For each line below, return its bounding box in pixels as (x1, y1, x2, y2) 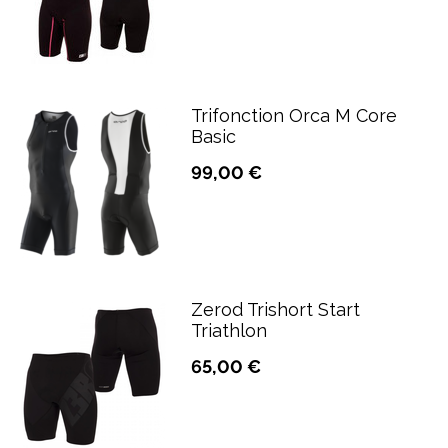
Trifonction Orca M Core (191, 105, 397, 126)
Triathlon (191, 320, 267, 341)
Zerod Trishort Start (191, 299, 360, 320)
